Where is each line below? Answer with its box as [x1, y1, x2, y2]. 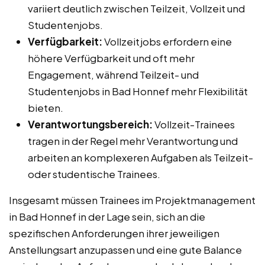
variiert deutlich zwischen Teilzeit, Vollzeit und [28, 1, 245, 15]
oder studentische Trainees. [28, 167, 160, 180]
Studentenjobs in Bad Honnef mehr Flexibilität [28, 84, 248, 98]
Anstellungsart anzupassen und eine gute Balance [9, 243, 242, 256]
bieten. [28, 101, 63, 114]
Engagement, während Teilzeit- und [28, 67, 199, 81]
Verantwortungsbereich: [28, 117, 153, 131]
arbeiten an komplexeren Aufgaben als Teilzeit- [28, 150, 253, 164]
